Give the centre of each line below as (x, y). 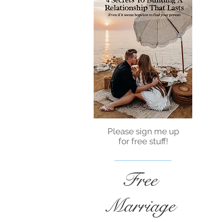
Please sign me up (143, 132)
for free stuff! (143, 141)
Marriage (142, 206)
